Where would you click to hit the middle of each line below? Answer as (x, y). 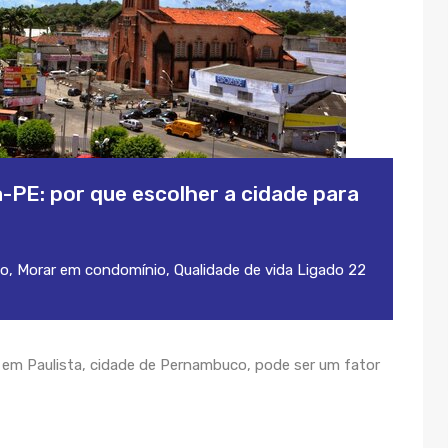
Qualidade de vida (233, 270)
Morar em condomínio (91, 270)
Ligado (320, 270)
